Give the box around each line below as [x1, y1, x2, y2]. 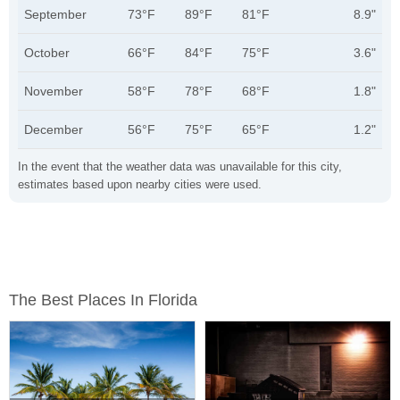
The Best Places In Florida [9, 291, 197, 309]
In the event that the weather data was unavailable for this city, [18, 160, 342, 173]
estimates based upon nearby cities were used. [18, 178, 262, 191]
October [24, 46, 70, 60]
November [24, 84, 83, 98]
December [24, 122, 83, 137]
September [24, 7, 87, 21]
